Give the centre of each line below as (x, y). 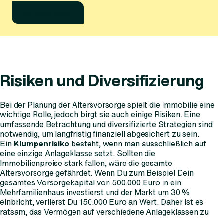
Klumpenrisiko (41, 144)
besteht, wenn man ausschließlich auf (138, 144)
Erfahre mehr (48, 13)
